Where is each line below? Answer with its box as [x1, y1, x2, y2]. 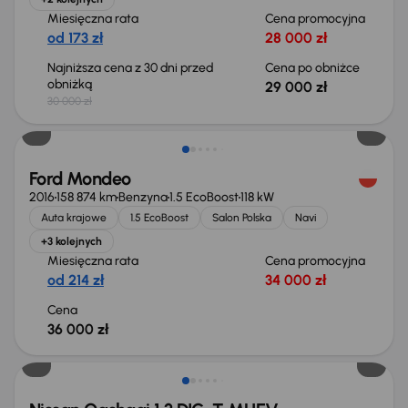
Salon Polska [212, 211, 271, 224]
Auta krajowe [41, 211, 107, 224]
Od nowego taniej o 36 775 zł [48, 332, 216, 348]
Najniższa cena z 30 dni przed [47, 60, 213, 76]
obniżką [47, 76, 95, 92]
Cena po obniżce [265, 60, 360, 76]
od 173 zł [47, 29, 103, 46]
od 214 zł [47, 271, 104, 289]
